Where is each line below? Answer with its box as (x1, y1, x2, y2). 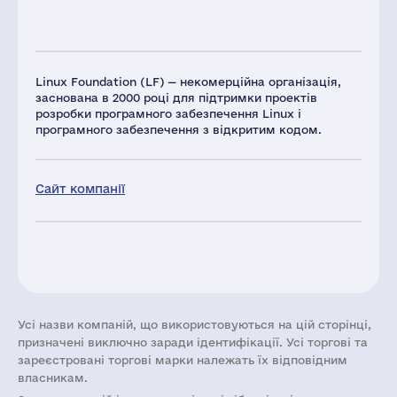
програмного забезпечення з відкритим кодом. (35, 123, 322, 136)
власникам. (18, 371, 88, 384)
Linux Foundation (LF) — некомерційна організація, (35, 75, 341, 88)
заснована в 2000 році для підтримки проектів (35, 91, 317, 104)
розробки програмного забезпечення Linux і (35, 107, 301, 120)
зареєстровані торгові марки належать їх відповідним (18, 354, 347, 366)
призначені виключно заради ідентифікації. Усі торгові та (18, 336, 368, 348)
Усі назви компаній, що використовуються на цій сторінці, (18, 318, 371, 331)
